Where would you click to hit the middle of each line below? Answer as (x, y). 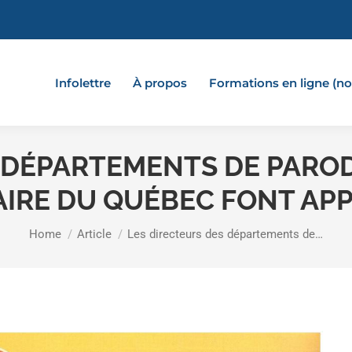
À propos (160, 82)
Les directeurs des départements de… (225, 234)
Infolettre (83, 82)
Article (94, 234)
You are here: (72, 227)
